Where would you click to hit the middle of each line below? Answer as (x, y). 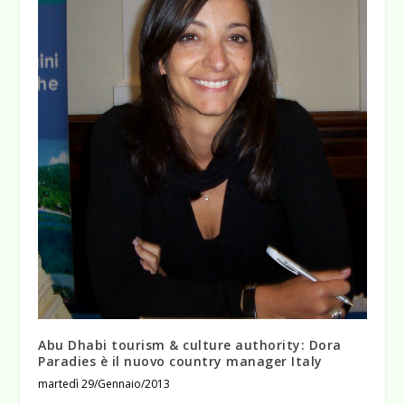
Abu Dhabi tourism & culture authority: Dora (190, 344)
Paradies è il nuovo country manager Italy (180, 361)
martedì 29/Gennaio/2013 (104, 383)
